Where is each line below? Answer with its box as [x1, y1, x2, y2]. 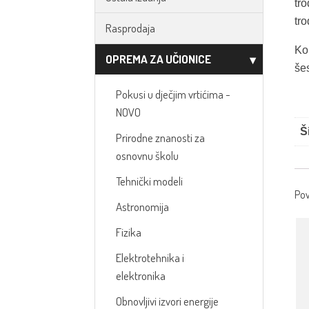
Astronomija [116, 199, 169, 214]
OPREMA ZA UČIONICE [106, 52, 211, 66]
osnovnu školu [116, 148, 179, 163]
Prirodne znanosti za [116, 130, 205, 145]
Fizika [116, 225, 141, 239]
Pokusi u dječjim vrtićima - [116, 87, 230, 101]
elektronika [116, 268, 166, 283]
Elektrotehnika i [116, 250, 184, 265]
